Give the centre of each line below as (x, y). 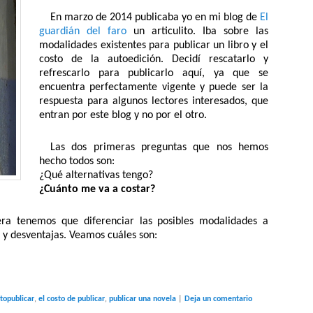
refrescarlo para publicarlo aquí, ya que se (154, 74)
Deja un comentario (218, 299)
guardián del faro (83, 32)
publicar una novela (143, 299)
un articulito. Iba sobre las (197, 32)
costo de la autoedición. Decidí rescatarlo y (154, 60)
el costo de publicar (72, 299)
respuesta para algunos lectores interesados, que (154, 102)
